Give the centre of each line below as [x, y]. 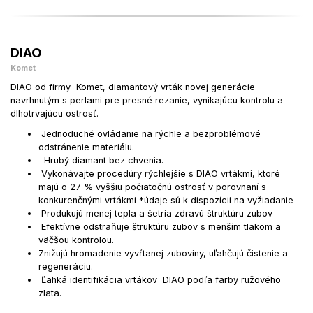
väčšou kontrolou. [79, 240]
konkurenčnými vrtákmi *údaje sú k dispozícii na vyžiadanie [167, 201]
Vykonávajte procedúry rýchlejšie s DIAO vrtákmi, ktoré [159, 174]
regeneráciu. [67, 267]
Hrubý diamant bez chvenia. [102, 161]
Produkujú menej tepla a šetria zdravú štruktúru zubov [155, 214]
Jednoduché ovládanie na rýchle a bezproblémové [150, 134]
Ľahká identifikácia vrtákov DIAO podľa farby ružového [160, 280]
